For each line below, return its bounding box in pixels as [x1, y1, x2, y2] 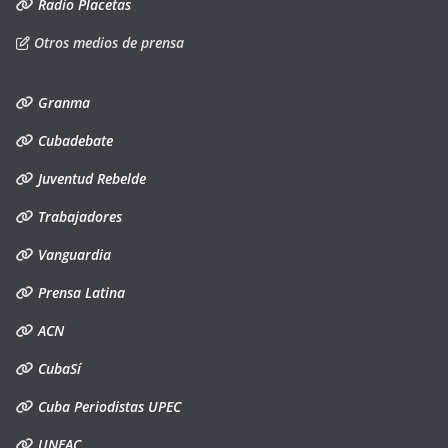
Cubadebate [34, 131, 113, 150]
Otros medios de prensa [30, 33, 184, 52]
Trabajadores [34, 207, 122, 226]
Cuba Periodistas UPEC [34, 397, 181, 416]
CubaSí [34, 359, 81, 378]
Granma [34, 93, 90, 112]
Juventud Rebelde [34, 169, 146, 188]
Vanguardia [34, 245, 111, 264]
